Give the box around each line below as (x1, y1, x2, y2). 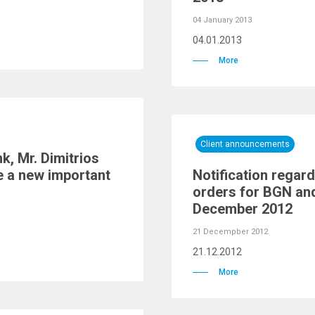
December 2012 (193, 200, 292, 217)
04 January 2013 (193, 15, 252, 25)
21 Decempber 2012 (193, 227, 268, 236)
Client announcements (200, 139, 290, 149)
